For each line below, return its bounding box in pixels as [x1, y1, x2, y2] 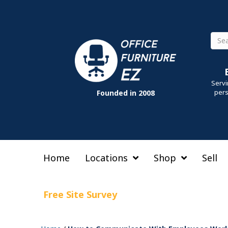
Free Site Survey [43, 188, 117, 201]
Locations [85, 152, 128, 164]
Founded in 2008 [97, 88, 155, 98]
